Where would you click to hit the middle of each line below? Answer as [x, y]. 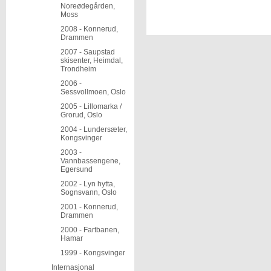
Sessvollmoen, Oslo [93, 92]
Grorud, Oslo [81, 115]
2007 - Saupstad [88, 52]
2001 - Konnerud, [89, 207]
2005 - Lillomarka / [91, 106]
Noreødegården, [88, 6]
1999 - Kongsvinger [93, 253]
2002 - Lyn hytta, [88, 184]
